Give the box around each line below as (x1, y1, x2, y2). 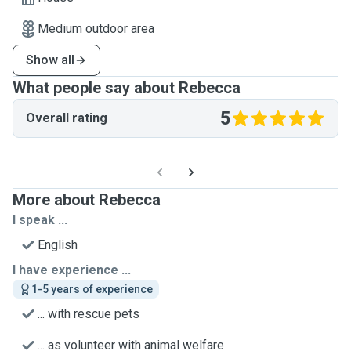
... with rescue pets (38, 306, 139, 321)
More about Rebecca (13, 190, 161, 209)
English (38, 237, 78, 252)
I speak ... (13, 212, 67, 227)
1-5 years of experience (31, 283, 153, 295)
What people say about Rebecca (13, 78, 241, 97)
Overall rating (26, 110, 107, 125)
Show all (26, 52, 74, 67)
